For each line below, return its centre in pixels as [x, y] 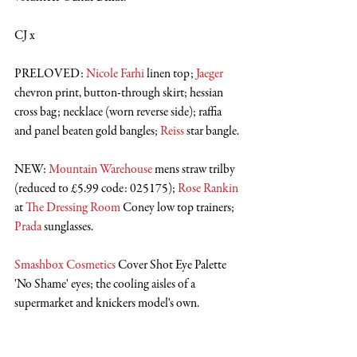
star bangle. [212, 131]
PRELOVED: [50, 74]
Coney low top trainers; [178, 208]
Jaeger [210, 74]
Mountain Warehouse [100, 170]
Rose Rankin [208, 189]
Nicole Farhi [115, 74]
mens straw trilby [195, 170]
